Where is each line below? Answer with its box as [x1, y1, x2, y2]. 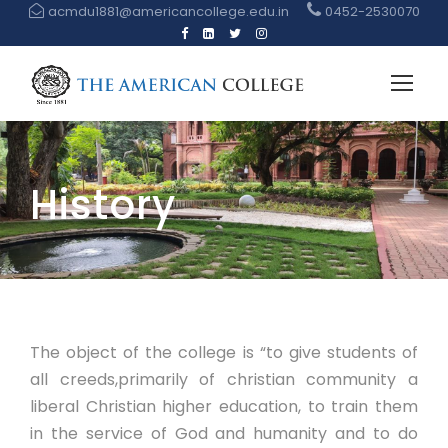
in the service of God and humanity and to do [30, 422, 418, 445]
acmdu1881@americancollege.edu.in [44, 2, 292, 21]
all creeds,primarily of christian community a [30, 368, 418, 391]
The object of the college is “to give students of [30, 341, 418, 364]
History [30, 177, 176, 233]
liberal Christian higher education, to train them [30, 395, 418, 418]
